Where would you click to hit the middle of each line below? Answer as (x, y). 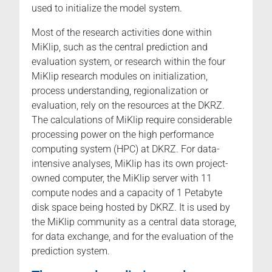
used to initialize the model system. (107, 8)
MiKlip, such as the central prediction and (120, 47)
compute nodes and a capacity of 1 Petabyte (127, 193)
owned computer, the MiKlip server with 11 (122, 178)
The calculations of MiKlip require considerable (132, 120)
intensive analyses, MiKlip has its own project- (130, 164)
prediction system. (71, 251)
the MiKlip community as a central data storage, (134, 222)
